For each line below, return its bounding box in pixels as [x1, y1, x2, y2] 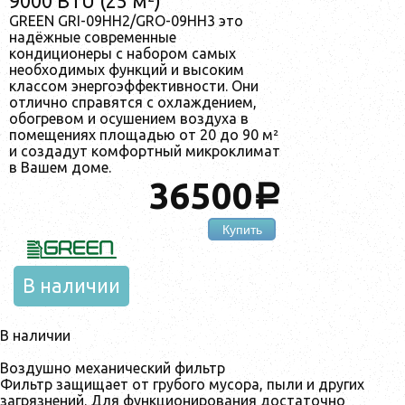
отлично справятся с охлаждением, [9, 93, 257, 110]
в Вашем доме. [9, 158, 111, 175]
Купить [221, 221, 262, 237]
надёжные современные [9, 28, 176, 45]
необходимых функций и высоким [9, 61, 244, 78]
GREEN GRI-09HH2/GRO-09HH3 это [9, 12, 243, 29]
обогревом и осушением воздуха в [9, 109, 249, 127]
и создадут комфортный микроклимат [9, 142, 280, 159]
